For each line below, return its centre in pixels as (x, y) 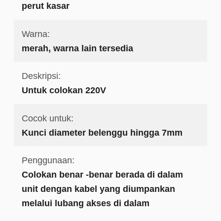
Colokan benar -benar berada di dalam (102, 175)
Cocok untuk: (47, 118)
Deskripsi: (41, 76)
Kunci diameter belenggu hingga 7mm (102, 132)
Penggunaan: (48, 160)
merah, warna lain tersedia (77, 48)
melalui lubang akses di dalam (85, 203)
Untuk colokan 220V (64, 90)
